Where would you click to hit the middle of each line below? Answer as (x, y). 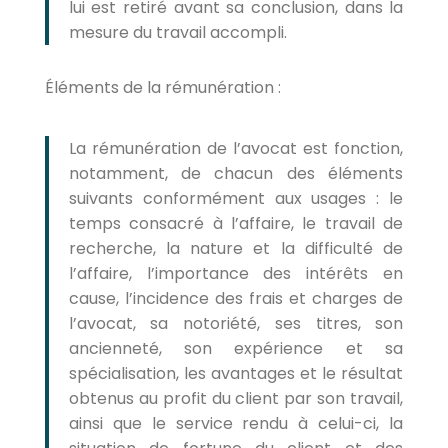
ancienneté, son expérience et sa (236, 348)
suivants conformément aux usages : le (236, 198)
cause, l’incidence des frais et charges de (236, 298)
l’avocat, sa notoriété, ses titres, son (236, 323)
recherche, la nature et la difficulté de (236, 248)
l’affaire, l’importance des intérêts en (236, 273)
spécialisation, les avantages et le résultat (236, 373)
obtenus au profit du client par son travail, (236, 398)
